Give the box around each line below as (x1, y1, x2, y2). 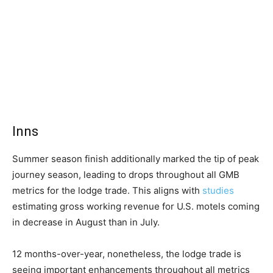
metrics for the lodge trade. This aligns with (12, 185, 202, 197)
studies (202, 185, 234, 197)
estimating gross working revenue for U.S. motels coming (12, 200, 260, 213)
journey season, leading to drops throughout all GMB (12, 169, 239, 181)
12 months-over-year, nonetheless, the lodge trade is (12, 248, 241, 260)
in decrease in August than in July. (12, 216, 160, 229)
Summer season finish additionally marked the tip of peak (12, 153, 259, 165)
